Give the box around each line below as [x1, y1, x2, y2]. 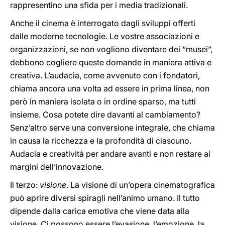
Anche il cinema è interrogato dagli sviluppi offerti [10, 18, 195, 28]
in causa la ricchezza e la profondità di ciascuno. [10, 136, 191, 146]
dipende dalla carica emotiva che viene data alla [10, 206, 189, 216]
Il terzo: [10, 180, 40, 190]
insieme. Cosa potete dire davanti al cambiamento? [10, 109, 200, 120]
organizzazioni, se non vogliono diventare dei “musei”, [10, 44, 212, 54]
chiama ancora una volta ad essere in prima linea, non [10, 83, 209, 93]
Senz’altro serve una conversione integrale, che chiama [10, 123, 215, 133]
